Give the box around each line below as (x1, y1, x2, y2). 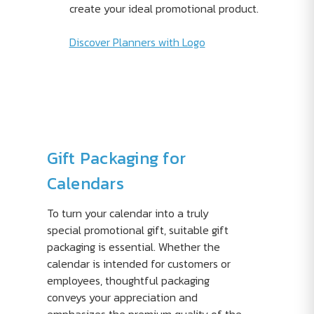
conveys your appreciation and (46, 289, 198, 306)
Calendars (46, 171, 124, 196)
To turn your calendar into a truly (46, 205, 209, 222)
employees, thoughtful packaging (46, 272, 210, 289)
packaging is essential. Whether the (46, 238, 220, 256)
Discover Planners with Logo (69, 34, 205, 51)
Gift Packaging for (46, 146, 186, 171)
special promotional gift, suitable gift (46, 221, 228, 239)
